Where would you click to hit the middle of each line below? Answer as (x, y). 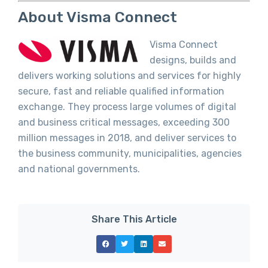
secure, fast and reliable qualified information (121, 92)
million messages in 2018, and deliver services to (127, 138)
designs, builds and (193, 60)
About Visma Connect (98, 17)
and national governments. (79, 169)
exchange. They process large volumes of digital (127, 107)
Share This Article (134, 219)
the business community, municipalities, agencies (130, 154)
